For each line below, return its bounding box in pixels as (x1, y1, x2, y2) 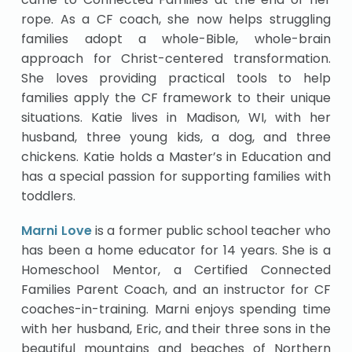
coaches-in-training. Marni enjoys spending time (21, 299, 331, 318)
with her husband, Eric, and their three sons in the (21, 319, 331, 338)
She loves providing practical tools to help (21, 68, 331, 87)
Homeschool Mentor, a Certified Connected (21, 260, 331, 279)
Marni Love (21, 221, 92, 240)
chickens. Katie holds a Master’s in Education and (21, 147, 331, 166)
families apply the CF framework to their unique (21, 88, 331, 107)
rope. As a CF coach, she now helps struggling (21, 9, 331, 28)
